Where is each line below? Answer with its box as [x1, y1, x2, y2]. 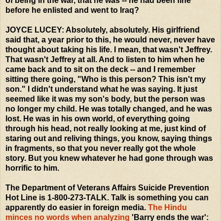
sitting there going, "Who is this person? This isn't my [5, 74, 206, 83]
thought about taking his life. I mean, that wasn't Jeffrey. [5, 45, 212, 54]
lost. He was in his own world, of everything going [5, 114, 190, 123]
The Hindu [148, 203, 187, 212]
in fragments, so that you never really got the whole [5, 144, 196, 152]
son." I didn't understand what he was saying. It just [5, 84, 197, 93]
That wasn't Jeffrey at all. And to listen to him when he [5, 55, 205, 64]
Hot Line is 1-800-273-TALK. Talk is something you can [5, 193, 209, 202]
